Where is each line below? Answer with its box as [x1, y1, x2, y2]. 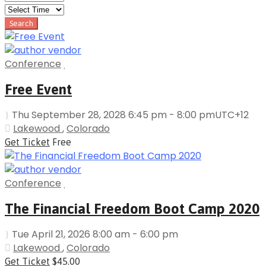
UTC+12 [215, 107, 249, 122]
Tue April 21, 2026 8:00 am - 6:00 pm [12, 227, 178, 241]
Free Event [5, 81, 72, 97]
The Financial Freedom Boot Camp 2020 [5, 200, 259, 217]
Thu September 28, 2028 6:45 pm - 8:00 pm [12, 107, 215, 122]
